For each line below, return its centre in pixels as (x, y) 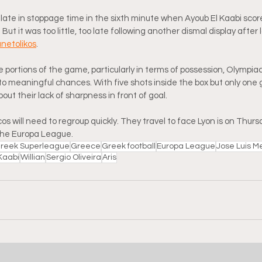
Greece (86, 146)
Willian (33, 157)
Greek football (129, 146)
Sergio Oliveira (74, 157)
